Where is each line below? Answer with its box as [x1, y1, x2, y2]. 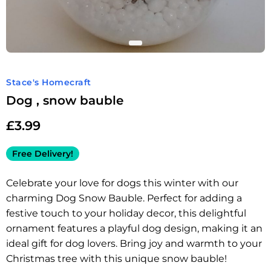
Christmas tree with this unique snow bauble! [6, 253, 227, 264]
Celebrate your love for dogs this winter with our [6, 177, 238, 189]
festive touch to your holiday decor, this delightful [6, 207, 246, 219]
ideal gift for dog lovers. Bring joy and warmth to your [6, 238, 262, 249]
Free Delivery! [12, 148, 73, 159]
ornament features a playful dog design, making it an [6, 223, 263, 234]
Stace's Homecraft [6, 77, 91, 88]
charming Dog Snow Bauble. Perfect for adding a [6, 192, 242, 204]
